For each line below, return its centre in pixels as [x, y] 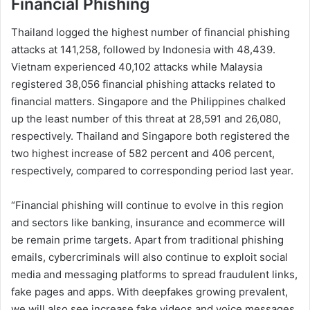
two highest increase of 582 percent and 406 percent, [143, 153]
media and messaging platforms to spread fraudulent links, [154, 274]
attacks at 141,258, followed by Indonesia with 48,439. [143, 49]
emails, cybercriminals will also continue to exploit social [149, 257]
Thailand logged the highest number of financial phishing [151, 32]
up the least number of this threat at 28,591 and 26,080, [146, 118]
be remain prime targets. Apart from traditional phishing [147, 239]
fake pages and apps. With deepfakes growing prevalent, [149, 291]
